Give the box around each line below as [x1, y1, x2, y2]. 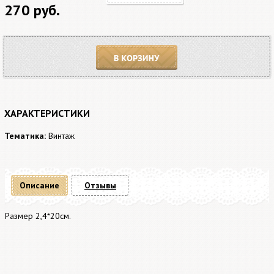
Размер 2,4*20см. [5, 210, 72, 221]
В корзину [96, 70, 138, 83]
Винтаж [48, 130, 75, 141]
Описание [20, 180, 60, 191]
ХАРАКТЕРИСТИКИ [4, 107, 90, 119]
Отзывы [84, 180, 116, 191]
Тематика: [4, 130, 46, 141]
